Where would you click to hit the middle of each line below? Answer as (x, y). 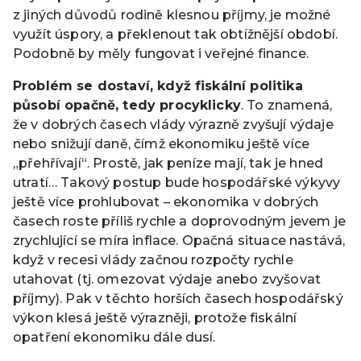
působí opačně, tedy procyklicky (127, 106)
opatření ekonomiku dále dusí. (114, 338)
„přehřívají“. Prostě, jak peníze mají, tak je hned (168, 164)
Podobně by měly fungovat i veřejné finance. (161, 54)
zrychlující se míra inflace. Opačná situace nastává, (179, 241)
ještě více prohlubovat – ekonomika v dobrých (166, 202)
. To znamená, (286, 106)
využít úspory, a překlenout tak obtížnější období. (176, 35)
